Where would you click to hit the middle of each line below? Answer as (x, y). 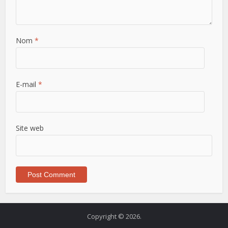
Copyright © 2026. (114, 217)
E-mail (27, 84)
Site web (30, 128)
